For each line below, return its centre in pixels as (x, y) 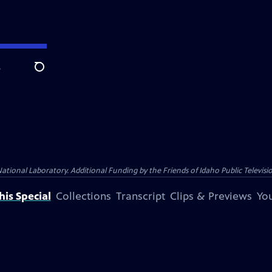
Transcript (140, 196)
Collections (83, 196)
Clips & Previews (211, 196)
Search (49, 73)
